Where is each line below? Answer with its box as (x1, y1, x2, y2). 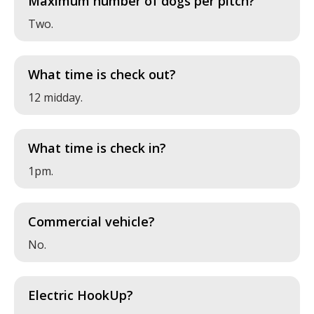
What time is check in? (28, 139, 166, 156)
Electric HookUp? (28, 287, 133, 303)
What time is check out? (28, 66, 176, 83)
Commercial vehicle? (28, 213, 155, 230)
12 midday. (28, 90, 83, 105)
